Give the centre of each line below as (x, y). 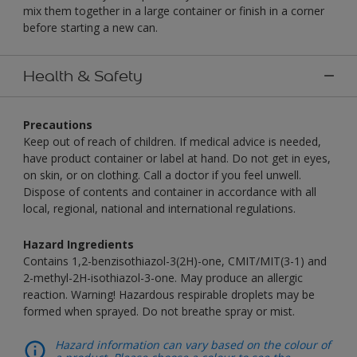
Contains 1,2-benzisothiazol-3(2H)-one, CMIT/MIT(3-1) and (175, 261)
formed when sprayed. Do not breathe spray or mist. (159, 311)
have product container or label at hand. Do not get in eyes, (177, 158)
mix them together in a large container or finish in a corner (174, 10)
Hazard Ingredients (78, 244)
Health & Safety (83, 75)
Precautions (58, 124)
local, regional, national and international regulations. (159, 208)
